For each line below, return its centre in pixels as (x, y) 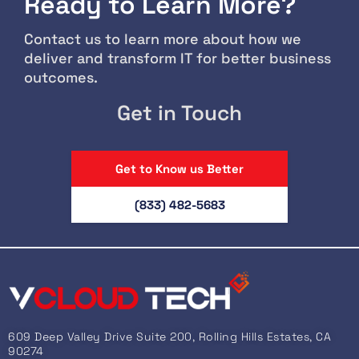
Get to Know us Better (179, 168)
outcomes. (61, 77)
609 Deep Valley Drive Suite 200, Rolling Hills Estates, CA (169, 337)
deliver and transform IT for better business (177, 58)
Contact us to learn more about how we (163, 38)
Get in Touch (179, 113)
